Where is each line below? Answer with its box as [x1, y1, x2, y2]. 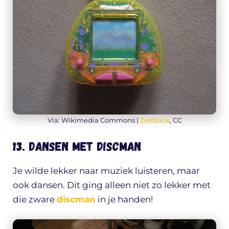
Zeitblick [140, 116, 170, 125]
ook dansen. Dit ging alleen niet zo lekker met [13, 179, 211, 190]
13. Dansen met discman [13, 138, 141, 153]
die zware [13, 194, 57, 204]
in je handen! [96, 194, 153, 204]
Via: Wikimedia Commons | [47, 116, 140, 125]
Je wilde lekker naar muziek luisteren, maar [13, 165, 200, 176]
